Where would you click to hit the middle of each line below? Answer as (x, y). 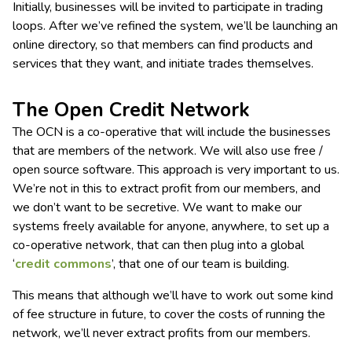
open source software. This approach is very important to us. (176, 170)
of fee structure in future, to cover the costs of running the (169, 314)
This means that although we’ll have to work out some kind (173, 295)
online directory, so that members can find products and (163, 45)
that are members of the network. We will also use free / (168, 151)
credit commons (63, 264)
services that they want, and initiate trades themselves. (163, 64)
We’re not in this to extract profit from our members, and (167, 189)
